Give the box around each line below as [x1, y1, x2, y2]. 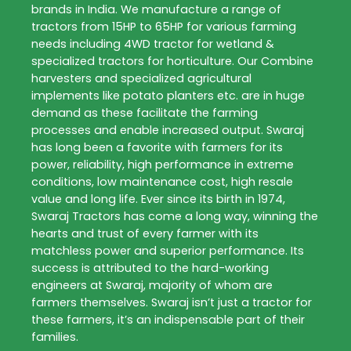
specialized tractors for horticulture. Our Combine [31, 52, 313, 69]
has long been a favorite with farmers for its [31, 139, 283, 155]
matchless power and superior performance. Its [31, 242, 304, 259]
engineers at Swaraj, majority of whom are [31, 277, 273, 293]
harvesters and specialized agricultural [31, 70, 251, 86]
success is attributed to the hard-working [31, 259, 269, 276]
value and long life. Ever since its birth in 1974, [31, 190, 285, 207]
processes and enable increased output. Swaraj [31, 121, 304, 138]
